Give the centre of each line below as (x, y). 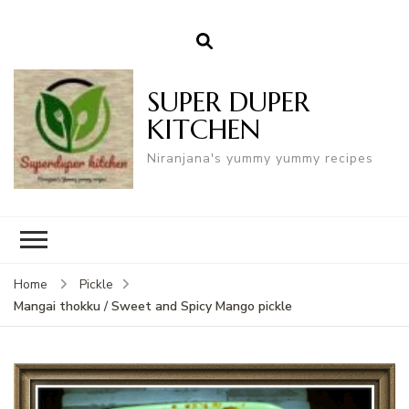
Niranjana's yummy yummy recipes (261, 159)
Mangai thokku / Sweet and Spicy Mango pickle (153, 306)
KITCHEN (204, 130)
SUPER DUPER (229, 102)
